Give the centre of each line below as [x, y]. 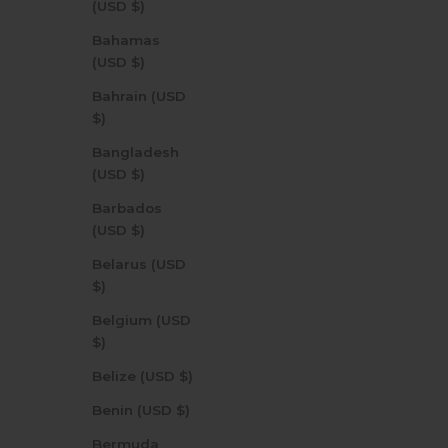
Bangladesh [135, 151]
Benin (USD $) [183, 409]
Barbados [127, 207]
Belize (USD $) [186, 375]
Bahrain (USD [139, 95]
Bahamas [126, 39]
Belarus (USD [139, 263]
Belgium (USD [141, 319]
